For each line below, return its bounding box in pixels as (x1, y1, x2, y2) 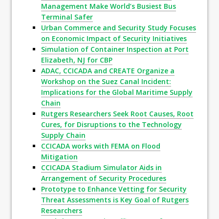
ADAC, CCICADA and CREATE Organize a (41, 66, 175, 76)
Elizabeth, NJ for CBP (41, 55, 112, 65)
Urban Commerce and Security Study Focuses (41, 23, 196, 33)
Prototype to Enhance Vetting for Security (41, 184, 187, 194)
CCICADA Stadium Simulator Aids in (41, 163, 162, 173)
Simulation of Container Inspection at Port (41, 44, 189, 54)
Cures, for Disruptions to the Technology (41, 120, 182, 130)
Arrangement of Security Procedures (41, 174, 166, 183)
